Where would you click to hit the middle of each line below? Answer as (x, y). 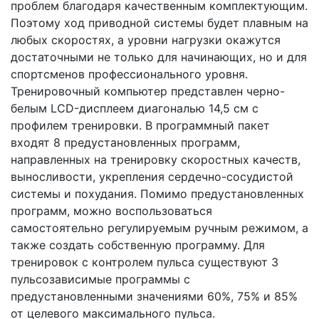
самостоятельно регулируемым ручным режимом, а (159, 228)
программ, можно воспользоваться (111, 210)
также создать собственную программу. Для (138, 245)
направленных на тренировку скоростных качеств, (156, 159)
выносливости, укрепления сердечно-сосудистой (152, 176)
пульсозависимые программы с (100, 279)
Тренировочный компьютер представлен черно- (148, 91)
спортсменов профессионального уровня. (129, 74)
